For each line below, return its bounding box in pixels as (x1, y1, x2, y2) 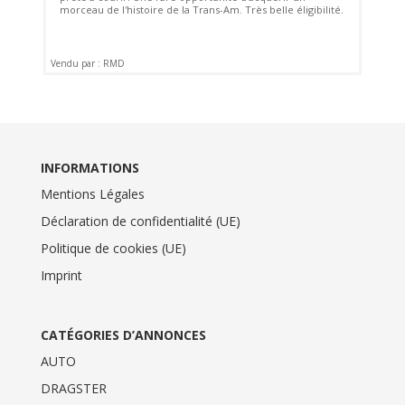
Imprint (40, 267, 82, 285)
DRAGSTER (40, 380, 107, 398)
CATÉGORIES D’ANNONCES (40, 326, 206, 344)
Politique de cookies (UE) (40, 240, 186, 258)
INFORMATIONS (40, 159, 139, 177)
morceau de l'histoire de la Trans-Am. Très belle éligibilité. (60, 2, 344, 16)
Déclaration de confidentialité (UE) (40, 212, 240, 231)
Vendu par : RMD (51, 56, 126, 70)
